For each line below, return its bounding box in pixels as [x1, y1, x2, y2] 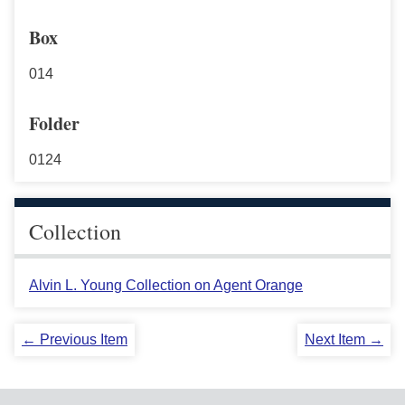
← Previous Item [22, 331, 127, 347]
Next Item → [305, 331, 383, 347]
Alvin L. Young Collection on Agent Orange [29, 277, 303, 293]
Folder [29, 109, 80, 137]
